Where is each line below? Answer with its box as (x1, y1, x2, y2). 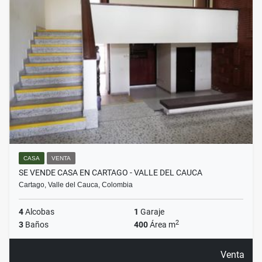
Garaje (139, 207, 164, 217)
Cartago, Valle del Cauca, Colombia (19, 181, 133, 189)
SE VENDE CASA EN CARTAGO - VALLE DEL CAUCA (19, 168, 202, 178)
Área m (148, 220, 175, 230)
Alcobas (23, 207, 54, 217)
